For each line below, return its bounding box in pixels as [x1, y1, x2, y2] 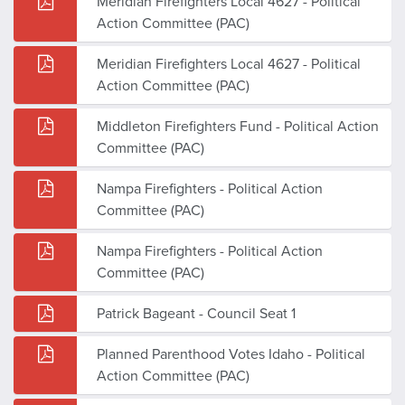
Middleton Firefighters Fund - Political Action [97, 117, 379, 136]
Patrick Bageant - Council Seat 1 [97, 304, 296, 323]
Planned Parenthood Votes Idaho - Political [97, 344, 365, 363]
